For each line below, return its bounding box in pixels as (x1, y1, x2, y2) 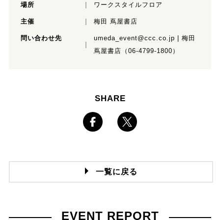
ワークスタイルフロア (93, 1, 163, 9)
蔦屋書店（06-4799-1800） (93, 47, 179, 55)
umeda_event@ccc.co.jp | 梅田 (93, 34, 195, 42)
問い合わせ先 (20, 34, 62, 42)
